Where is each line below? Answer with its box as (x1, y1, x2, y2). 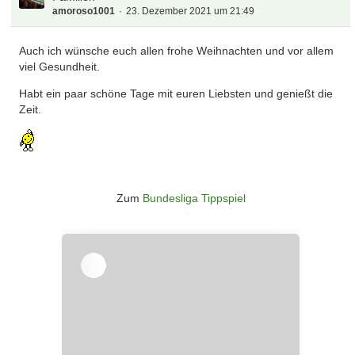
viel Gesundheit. (19, 60, 101, 73)
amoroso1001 (52, 6, 116, 17)
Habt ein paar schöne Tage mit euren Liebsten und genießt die (19, 87, 334, 100)
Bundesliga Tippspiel (142, 192, 246, 204)
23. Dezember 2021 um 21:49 (126, 6, 255, 17)
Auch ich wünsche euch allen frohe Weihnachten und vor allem (19, 44, 334, 57)
